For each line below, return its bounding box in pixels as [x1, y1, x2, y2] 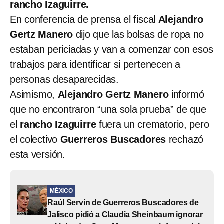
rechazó [168, 133, 204, 145]
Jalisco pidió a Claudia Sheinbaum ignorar [47, 210, 203, 219]
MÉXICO [50, 187, 73, 194]
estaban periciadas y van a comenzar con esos [10, 43, 213, 55]
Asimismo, [10, 88, 58, 100]
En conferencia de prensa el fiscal [10, 13, 158, 25]
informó [168, 88, 204, 100]
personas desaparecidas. [10, 73, 119, 85]
